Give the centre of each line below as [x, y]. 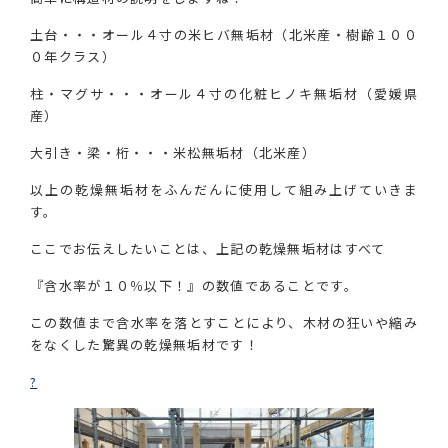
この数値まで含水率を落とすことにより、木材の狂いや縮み [224, 322]
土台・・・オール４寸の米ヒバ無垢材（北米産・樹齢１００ [224, 34]
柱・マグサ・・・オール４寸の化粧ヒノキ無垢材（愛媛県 [224, 93]
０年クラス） [73, 56]
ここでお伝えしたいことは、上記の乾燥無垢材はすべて [208, 248]
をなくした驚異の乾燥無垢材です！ [144, 344]
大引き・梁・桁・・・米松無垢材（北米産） [173, 152]
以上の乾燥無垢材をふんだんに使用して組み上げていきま [224, 189]
